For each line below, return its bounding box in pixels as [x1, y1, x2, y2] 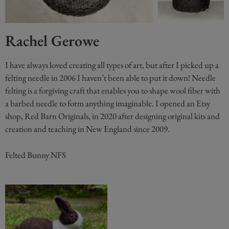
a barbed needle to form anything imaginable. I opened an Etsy [5, 98, 210, 109]
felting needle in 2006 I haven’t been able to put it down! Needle [5, 72, 216, 84]
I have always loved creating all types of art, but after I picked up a [5, 59, 219, 71]
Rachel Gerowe [5, 31, 99, 51]
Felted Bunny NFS [5, 149, 66, 161]
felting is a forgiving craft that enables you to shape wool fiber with [5, 85, 220, 97]
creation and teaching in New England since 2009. [5, 123, 170, 135]
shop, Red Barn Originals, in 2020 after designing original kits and [5, 110, 220, 122]
